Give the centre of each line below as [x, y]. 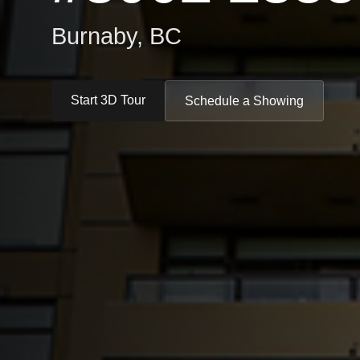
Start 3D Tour [108, 100]
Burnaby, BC [117, 36]
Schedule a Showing [244, 101]
